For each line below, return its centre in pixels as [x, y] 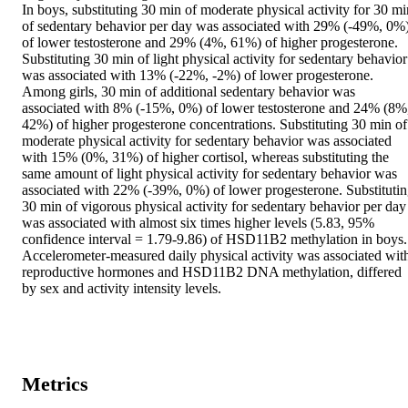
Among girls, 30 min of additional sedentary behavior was [189, 92]
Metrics [55, 384]
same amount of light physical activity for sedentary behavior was [209, 174]
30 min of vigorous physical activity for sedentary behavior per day [214, 207]
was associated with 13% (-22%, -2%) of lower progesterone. [198, 76]
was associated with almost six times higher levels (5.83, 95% [198, 223]
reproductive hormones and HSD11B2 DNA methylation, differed [212, 272]
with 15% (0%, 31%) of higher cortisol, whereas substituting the [205, 158]
